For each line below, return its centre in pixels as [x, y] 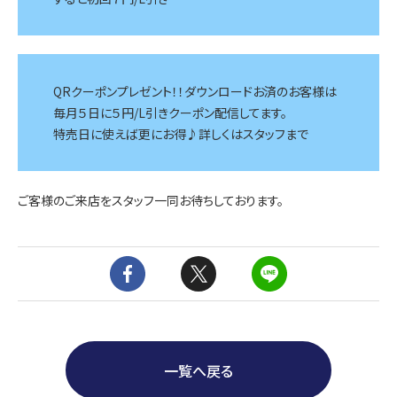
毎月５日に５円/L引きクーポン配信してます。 [170, 113]
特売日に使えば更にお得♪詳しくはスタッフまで [181, 134]
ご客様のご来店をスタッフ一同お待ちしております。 [151, 201]
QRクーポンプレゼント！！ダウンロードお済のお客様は [195, 92]
